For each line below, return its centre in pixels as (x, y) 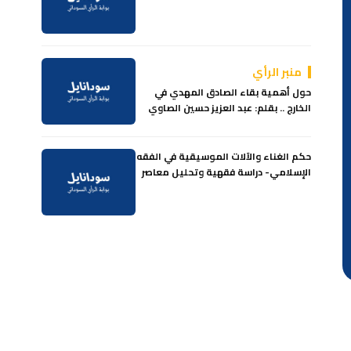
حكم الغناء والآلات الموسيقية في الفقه (224, 156)
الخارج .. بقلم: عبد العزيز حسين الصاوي (230, 108)
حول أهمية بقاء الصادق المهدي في (233, 92)
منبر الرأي (277, 72)
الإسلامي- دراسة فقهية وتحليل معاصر (227, 172)
